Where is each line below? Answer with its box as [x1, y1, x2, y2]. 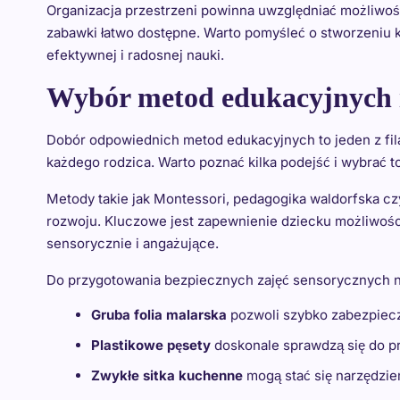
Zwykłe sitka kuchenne [91, 367, 243, 384]
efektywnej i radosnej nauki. [46, 46, 224, 63]
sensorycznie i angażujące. [46, 235, 219, 252]
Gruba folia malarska [91, 306, 227, 323]
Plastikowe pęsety [91, 337, 211, 354]
